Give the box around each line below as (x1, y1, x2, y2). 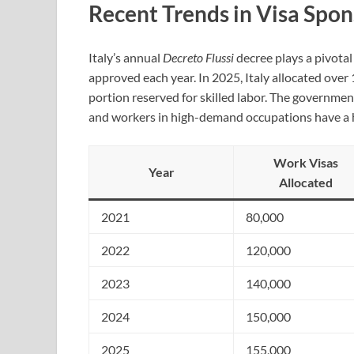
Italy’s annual (88, 50, 163, 66)
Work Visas (273, 155, 338, 171)
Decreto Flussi (163, 50, 234, 66)
